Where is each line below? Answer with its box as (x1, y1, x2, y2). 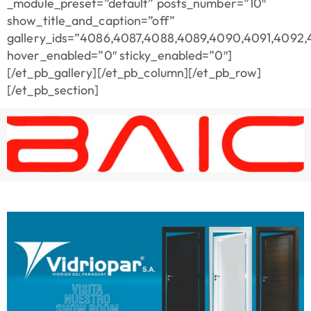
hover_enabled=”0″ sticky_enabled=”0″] (7, 47, 232, 64)
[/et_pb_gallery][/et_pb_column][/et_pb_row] (7, 65, 262, 81)
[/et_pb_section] (7, 82, 99, 99)
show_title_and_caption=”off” (7, 12, 175, 29)
